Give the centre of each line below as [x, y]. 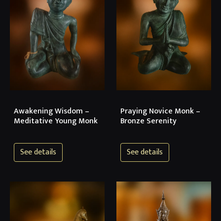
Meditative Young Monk [56, 121]
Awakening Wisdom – [52, 111]
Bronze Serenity [148, 121]
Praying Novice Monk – [160, 111]
